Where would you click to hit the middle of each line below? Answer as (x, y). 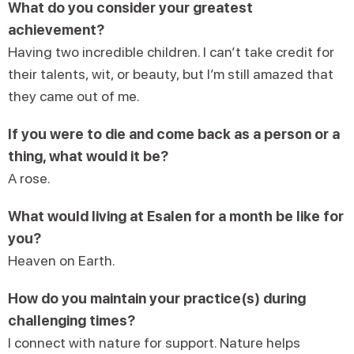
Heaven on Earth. (63, 260)
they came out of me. (74, 96)
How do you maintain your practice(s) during (157, 298)
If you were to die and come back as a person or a (174, 134)
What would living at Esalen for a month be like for (176, 216)
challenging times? (72, 320)
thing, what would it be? (88, 156)
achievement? (56, 29)
